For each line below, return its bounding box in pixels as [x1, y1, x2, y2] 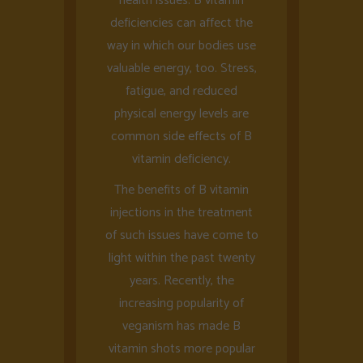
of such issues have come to [105, 224, 258, 246]
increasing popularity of [119, 293, 244, 314]
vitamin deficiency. [132, 148, 231, 170]
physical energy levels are [114, 103, 249, 125]
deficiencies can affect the [110, 12, 253, 34]
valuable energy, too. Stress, [106, 58, 257, 79]
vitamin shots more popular [108, 338, 255, 360]
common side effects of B [111, 126, 252, 147]
